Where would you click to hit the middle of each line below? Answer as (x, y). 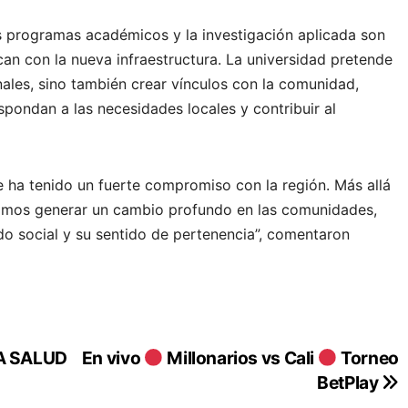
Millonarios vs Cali (240, 357)
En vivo (112, 357)
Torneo (368, 357)
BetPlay (350, 382)
